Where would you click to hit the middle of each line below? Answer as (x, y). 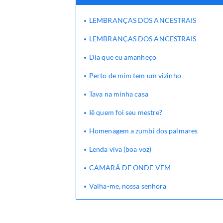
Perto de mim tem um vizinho (135, 75)
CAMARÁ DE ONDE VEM (130, 167)
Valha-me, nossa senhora (128, 186)
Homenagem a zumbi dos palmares (143, 131)
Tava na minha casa (119, 94)
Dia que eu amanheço (123, 57)
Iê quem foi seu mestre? (126, 112)
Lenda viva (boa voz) (120, 149)
